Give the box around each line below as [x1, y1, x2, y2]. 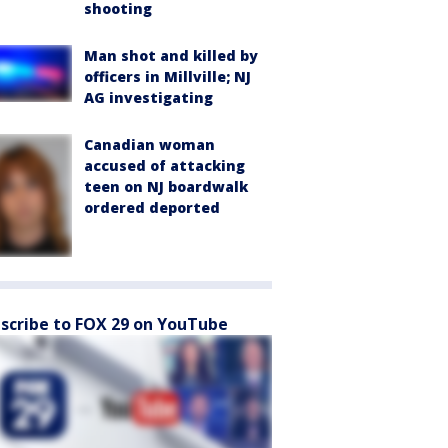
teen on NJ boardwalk [84, 177, 248, 197]
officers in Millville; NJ [84, 67, 251, 87]
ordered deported [84, 198, 220, 218]
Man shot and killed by [84, 46, 258, 66]
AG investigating [84, 88, 213, 108]
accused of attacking [84, 156, 245, 176]
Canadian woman [84, 135, 215, 155]
